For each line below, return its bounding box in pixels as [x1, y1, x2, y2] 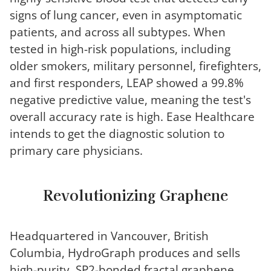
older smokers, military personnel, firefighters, [10, 57, 261, 74]
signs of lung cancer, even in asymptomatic [10, 6, 242, 23]
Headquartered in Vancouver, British [10, 227, 209, 244]
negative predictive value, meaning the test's [10, 91, 251, 108]
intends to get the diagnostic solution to [10, 125, 224, 142]
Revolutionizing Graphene [43, 183, 228, 205]
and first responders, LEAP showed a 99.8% [10, 74, 244, 91]
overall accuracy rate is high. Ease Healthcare [10, 108, 255, 125]
